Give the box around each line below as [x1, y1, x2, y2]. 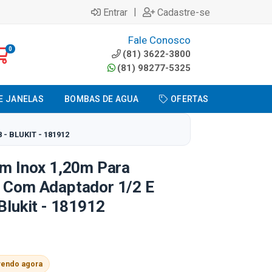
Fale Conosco [127, 34, 191, 46]
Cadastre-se [157, 6, 210, 18]
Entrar [103, 6, 127, 18]
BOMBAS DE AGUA [64, 94, 138, 104]
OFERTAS [171, 94, 209, 104]
